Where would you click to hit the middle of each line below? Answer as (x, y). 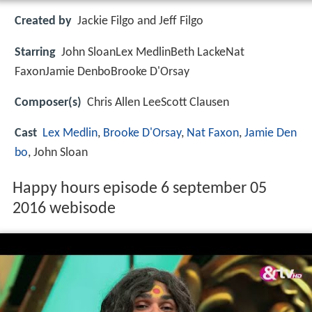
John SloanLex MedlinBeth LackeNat (153, 52)
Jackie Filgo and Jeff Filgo (140, 22)
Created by (43, 22)
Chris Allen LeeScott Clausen (158, 102)
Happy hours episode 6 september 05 (139, 189)
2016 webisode (64, 209)
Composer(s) (48, 102)
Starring (35, 52)
